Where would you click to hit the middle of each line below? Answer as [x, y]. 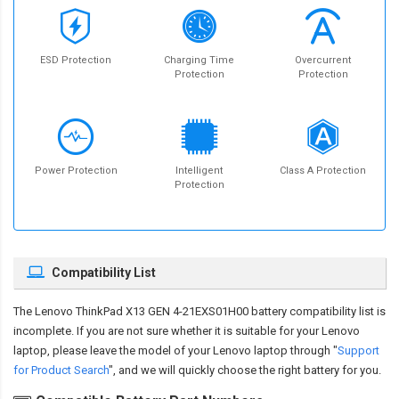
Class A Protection [323, 171]
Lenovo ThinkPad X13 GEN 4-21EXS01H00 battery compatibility [195, 312]
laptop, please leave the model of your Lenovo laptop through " [175, 351]
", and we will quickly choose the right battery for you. [245, 370]
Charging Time [199, 61]
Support [358, 351]
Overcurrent [323, 61]
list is [371, 312]
